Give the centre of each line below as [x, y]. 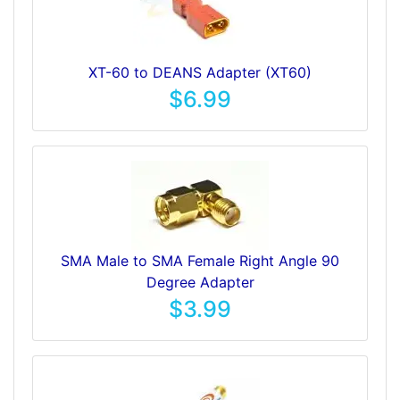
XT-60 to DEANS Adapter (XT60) [200, 72]
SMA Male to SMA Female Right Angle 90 [200, 260]
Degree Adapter [200, 282]
